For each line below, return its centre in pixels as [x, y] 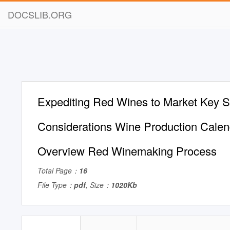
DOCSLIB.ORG [40, 14]
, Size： [98, 185]
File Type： [56, 185]
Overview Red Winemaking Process [127, 151]
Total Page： [58, 170]
